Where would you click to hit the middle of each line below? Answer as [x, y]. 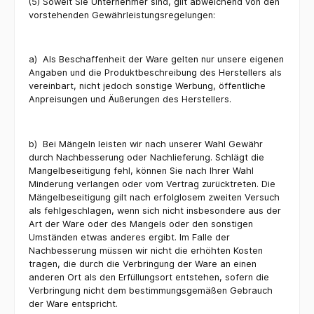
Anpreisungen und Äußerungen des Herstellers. [130, 100]
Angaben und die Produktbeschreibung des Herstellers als [155, 73]
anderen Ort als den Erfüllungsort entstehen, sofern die [149, 277]
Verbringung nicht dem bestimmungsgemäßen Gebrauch [151, 290]
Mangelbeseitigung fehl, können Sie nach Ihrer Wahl [141, 170]
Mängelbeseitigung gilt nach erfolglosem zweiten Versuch [154, 197]
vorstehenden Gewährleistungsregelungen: [122, 15]
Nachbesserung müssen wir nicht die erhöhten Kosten [146, 250]
